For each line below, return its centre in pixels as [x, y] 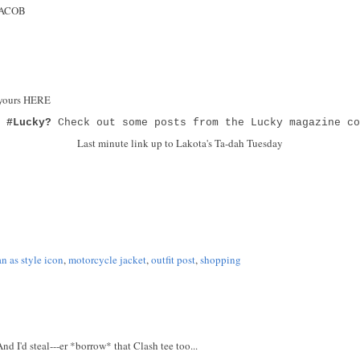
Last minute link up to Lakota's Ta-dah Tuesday [180, 143]
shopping [221, 259]
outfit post [173, 259]
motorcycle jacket [107, 259]
